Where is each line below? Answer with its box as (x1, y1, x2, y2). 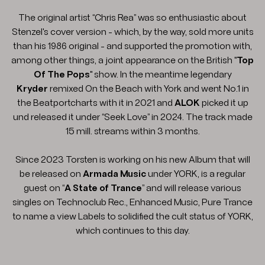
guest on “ (24, 183, 64, 193)
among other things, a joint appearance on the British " (11, 56, 237, 66)
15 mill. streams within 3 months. (65, 127, 200, 137)
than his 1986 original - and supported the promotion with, (13, 41, 252, 51)
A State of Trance (64, 183, 142, 193)
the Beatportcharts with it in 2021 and (17, 98, 174, 108)
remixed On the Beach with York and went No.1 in (49, 84, 249, 94)
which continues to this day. (75, 226, 190, 236)
